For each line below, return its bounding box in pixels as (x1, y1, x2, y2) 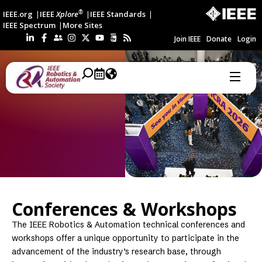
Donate (206, 34, 232, 44)
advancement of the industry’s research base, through (12, 246, 221, 257)
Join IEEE (174, 34, 201, 44)
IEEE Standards (90, 9, 146, 19)
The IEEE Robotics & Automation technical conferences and (12, 219, 245, 230)
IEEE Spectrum (3, 20, 56, 30)
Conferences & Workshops (12, 197, 237, 221)
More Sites (63, 20, 102, 30)
